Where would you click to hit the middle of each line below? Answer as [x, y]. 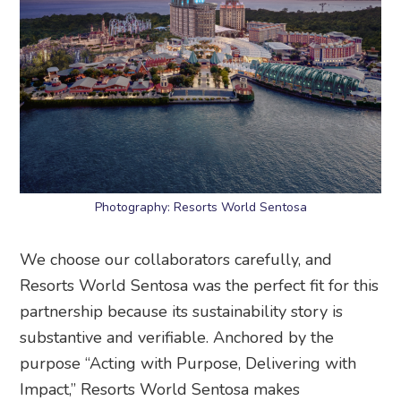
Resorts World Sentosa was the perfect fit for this [200, 285]
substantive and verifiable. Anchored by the [177, 337]
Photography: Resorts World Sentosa [200, 207]
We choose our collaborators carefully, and [176, 259]
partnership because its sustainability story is [182, 311]
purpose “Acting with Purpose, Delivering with [188, 363]
